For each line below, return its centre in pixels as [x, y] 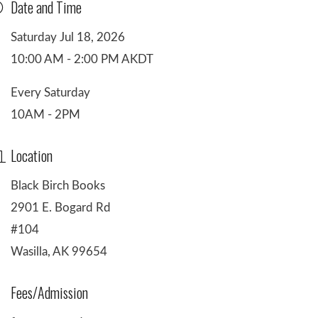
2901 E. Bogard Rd [61, 207]
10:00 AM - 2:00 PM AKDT [82, 59]
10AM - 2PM [46, 114]
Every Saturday [51, 92]
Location [32, 155]
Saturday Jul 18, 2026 [68, 37]
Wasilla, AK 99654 [59, 251]
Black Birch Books [58, 185]
